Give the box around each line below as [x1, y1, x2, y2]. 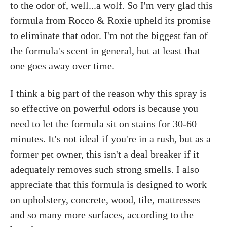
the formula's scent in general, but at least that [10, 45, 200, 56]
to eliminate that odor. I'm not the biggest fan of [10, 30, 208, 41]
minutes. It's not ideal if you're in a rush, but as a [10, 133, 211, 144]
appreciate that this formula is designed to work [10, 179, 207, 190]
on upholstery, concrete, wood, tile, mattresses [10, 194, 201, 205]
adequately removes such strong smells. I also [10, 164, 199, 175]
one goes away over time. [10, 60, 115, 71]
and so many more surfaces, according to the [10, 209, 194, 220]
